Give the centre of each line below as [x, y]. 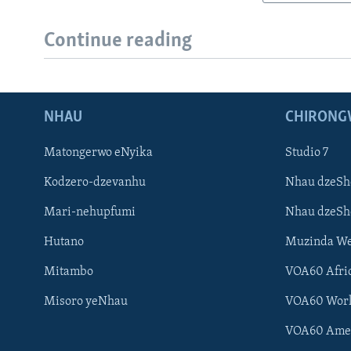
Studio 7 [307, 152]
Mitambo [69, 271]
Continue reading [118, 42]
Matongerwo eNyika [98, 152]
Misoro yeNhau [86, 301]
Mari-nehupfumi [90, 212]
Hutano [64, 242]
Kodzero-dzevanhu [95, 182]
